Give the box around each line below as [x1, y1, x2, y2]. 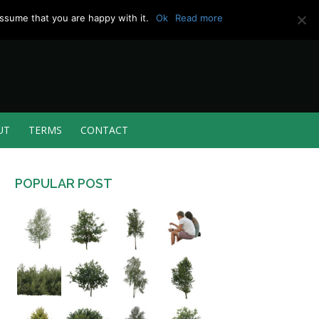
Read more [175, 12, 223, 23]
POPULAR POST [15, 176, 113, 191]
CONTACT [80, 123, 128, 137]
